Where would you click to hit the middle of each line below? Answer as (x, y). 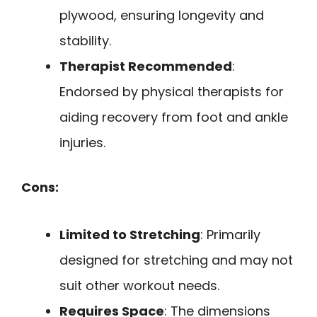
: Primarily (230, 234)
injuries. (82, 143)
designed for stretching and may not (176, 260)
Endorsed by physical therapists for (172, 92)
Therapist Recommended (146, 67)
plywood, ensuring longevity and (162, 16)
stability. (85, 41)
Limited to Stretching (130, 234)
